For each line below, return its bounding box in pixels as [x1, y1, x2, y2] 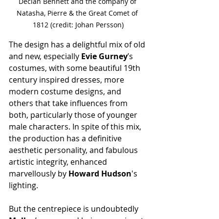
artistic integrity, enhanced [9, 156, 109, 167]
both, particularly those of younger [9, 109, 139, 120]
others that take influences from [9, 97, 130, 109]
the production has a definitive [9, 132, 124, 144]
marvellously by [9, 168, 68, 179]
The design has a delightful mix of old [9, 39, 147, 50]
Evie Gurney [81, 50, 128, 62]
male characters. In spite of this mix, [9, 121, 143, 132]
